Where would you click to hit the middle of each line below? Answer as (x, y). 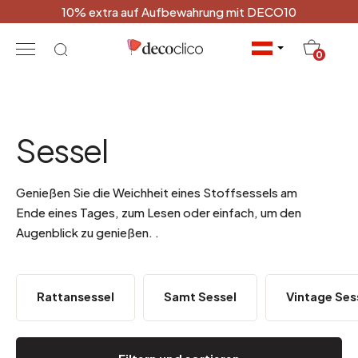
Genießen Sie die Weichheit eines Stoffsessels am (157, 192)
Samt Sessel (200, 296)
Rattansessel (76, 296)
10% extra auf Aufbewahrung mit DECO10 (179, 12)
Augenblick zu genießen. (86, 232)
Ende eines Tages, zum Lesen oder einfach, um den (159, 212)
